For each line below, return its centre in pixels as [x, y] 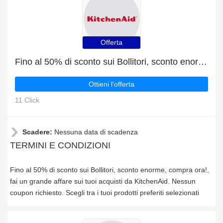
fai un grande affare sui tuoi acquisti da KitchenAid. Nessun [103, 181]
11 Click [27, 100]
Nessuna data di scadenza [96, 132]
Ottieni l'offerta [111, 84]
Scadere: [38, 132]
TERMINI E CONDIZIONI [60, 145]
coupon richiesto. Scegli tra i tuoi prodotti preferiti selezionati [105, 193]
